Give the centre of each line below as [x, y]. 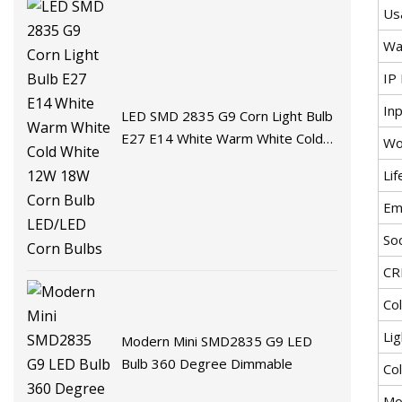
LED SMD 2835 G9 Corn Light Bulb [227, 116]
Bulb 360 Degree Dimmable [207, 363]
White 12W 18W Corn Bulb [203, 161]
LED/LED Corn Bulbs [184, 184]
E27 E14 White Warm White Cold [223, 139]
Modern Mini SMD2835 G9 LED [217, 341]
